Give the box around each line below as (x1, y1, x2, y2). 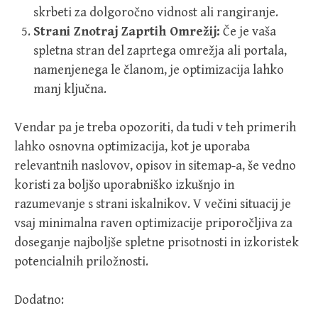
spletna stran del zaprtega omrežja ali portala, (33, 43, 287, 59)
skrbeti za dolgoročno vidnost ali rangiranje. (33, 5, 278, 21)
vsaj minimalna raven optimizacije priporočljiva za (14, 216, 292, 231)
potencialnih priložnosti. (14, 254, 148, 270)
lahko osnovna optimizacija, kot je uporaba (14, 139, 250, 155)
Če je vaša (220, 24, 276, 40)
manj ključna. (33, 82, 106, 97)
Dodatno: (14, 292, 64, 308)
